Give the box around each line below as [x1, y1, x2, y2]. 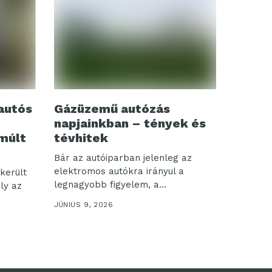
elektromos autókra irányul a [53, 166, 184, 177]
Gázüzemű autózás [53, 101, 170, 117]
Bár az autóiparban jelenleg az [53, 152, 192, 164]
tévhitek [53, 131, 108, 146]
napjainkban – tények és [53, 116, 206, 131]
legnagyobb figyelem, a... [53, 179, 166, 191]
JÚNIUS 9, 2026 [53, 200, 114, 209]
